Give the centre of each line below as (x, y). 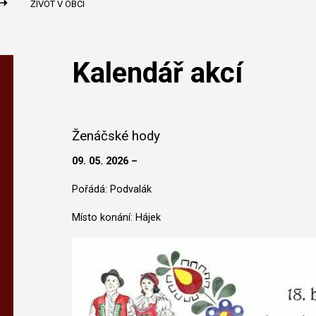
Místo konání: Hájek (117, 218)
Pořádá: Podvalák (112, 189)
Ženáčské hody (116, 136)
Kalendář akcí (158, 73)
